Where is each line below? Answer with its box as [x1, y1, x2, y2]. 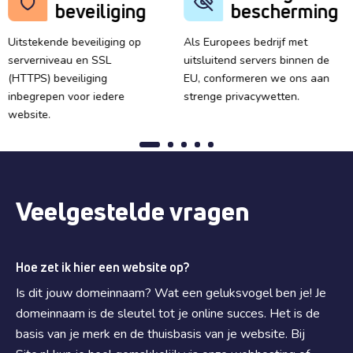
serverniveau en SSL [7, 53, 111, 68]
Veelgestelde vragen [16, 195, 250, 228]
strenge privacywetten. [184, 89, 300, 104]
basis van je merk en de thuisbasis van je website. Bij [16, 325, 305, 343]
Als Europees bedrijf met [184, 35, 308, 50]
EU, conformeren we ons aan [184, 71, 330, 86]
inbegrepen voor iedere [7, 89, 124, 104]
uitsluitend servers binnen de [184, 53, 330, 68]
